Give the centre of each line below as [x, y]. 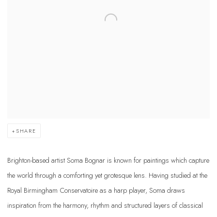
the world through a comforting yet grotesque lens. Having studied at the [107, 175]
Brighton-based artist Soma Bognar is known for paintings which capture [108, 160]
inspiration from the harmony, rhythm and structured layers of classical [105, 205]
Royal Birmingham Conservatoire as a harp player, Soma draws [96, 190]
